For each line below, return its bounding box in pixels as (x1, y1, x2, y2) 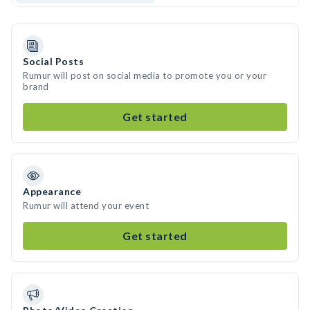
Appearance (23, 185, 81, 197)
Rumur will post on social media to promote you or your (23, 70, 266, 81)
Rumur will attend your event (23, 200, 149, 211)
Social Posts (23, 55, 84, 67)
